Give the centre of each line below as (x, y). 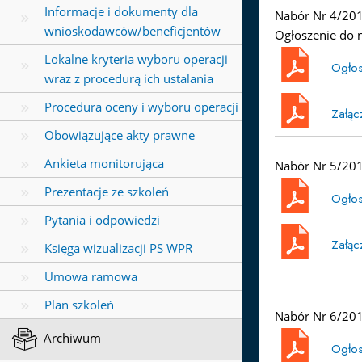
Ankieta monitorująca (104, 164)
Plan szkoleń (79, 305)
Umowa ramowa (91, 277)
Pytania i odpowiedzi (102, 220)
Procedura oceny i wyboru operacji (141, 107)
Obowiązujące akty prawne (120, 135)
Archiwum (71, 338)
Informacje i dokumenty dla (121, 12)
